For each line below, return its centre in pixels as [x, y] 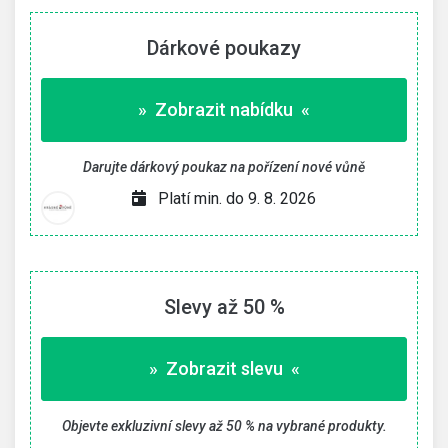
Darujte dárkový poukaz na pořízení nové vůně [224, 167]
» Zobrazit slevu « [224, 368]
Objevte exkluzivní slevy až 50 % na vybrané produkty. [224, 426]
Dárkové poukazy [224, 48]
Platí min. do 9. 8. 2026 [237, 198]
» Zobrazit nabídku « [224, 109]
